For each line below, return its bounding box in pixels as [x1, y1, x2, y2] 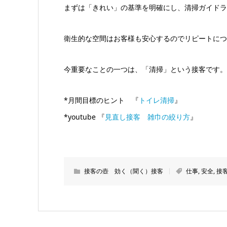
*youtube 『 [63, 112, 105, 122]
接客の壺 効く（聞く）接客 [84, 167, 163, 175]
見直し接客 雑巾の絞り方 [104, 112, 190, 122]
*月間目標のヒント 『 [63, 95, 139, 105]
